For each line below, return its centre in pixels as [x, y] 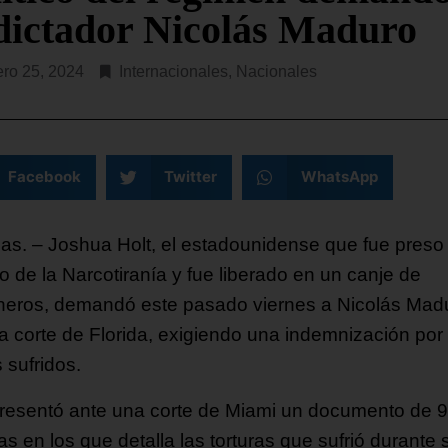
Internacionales [173, 71]
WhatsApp [339, 177]
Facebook [44, 177]
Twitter [190, 177]
